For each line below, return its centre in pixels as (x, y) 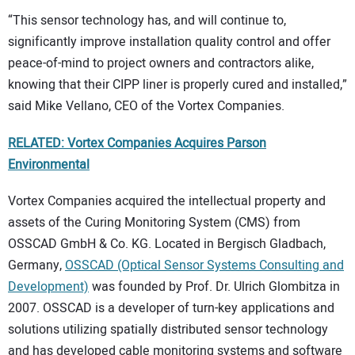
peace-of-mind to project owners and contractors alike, (161, 64)
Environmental (49, 164)
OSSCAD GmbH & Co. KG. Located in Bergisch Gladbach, (167, 244)
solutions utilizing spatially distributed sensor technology (168, 330)
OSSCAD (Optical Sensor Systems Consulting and (204, 266)
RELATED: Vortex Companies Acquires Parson (137, 143)
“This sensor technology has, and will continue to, (147, 21)
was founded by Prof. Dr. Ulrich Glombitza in (214, 287)
